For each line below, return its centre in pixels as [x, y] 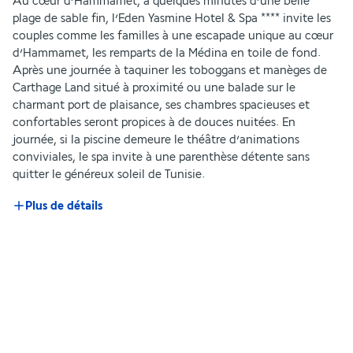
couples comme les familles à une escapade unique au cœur [173, 35]
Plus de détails [64, 206]
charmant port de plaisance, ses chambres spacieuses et [161, 105]
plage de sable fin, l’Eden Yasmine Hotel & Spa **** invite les [172, 18]
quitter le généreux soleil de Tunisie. [109, 174]
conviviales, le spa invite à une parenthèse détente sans [161, 157]
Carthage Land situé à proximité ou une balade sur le [154, 87]
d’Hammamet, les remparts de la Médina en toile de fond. [167, 53]
